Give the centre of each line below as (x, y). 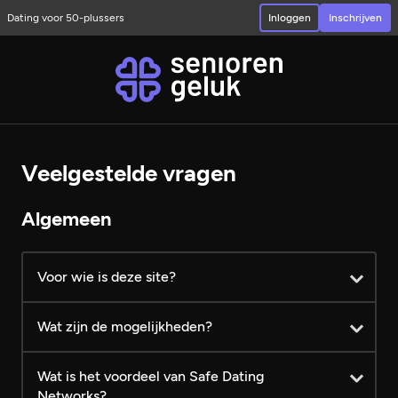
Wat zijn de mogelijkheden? (125, 326)
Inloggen (290, 17)
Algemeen (67, 219)
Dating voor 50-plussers (66, 17)
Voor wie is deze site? (107, 277)
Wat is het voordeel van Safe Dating (151, 376)
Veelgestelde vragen (129, 173)
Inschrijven (355, 17)
